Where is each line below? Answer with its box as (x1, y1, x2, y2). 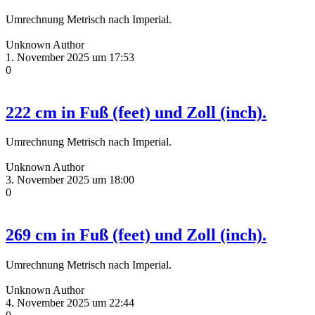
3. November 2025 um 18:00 (6, 174, 134, 186)
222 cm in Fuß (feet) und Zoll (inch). (6, 103, 266, 122)
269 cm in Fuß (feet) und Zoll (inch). (6, 226, 266, 245)
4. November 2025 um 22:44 (6, 297, 134, 309)
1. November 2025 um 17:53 (6, 51, 134, 63)
